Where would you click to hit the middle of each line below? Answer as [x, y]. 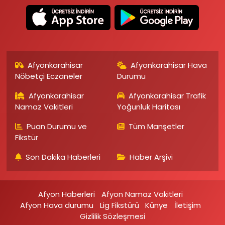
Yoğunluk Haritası [148, 107]
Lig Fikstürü [119, 205]
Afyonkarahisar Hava [169, 65]
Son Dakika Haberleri [63, 157]
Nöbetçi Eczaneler [48, 76]
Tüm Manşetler [156, 126]
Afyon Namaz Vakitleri [142, 194]
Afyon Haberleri [67, 194]
